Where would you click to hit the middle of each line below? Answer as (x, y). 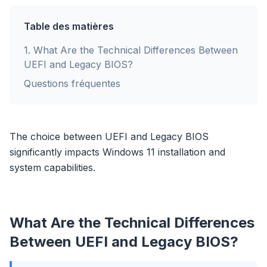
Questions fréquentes (72, 83)
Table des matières (69, 26)
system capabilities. (52, 167)
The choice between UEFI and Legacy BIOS (109, 136)
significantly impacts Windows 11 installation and (117, 152)
